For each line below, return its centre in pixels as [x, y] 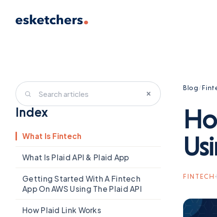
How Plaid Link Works [62, 210]
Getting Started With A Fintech [82, 178]
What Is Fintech [52, 136]
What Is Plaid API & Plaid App [76, 157]
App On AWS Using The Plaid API [82, 189]
